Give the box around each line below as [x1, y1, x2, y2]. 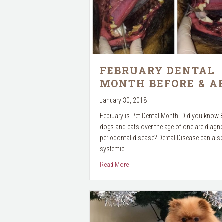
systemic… [99, 144, 128, 153]
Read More [99, 160, 129, 168]
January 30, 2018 [99, 96, 147, 104]
